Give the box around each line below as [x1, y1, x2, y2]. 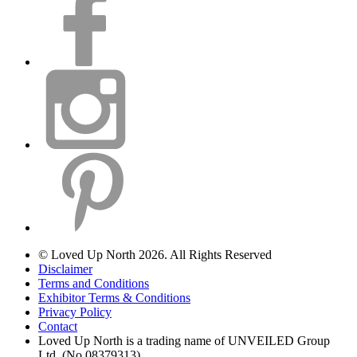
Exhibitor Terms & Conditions [38, 290, 190, 304]
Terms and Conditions [38, 276, 149, 290]
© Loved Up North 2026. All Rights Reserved [38, 247, 272, 261]
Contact [38, 319, 77, 333]
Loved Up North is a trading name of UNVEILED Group [38, 333, 330, 347]
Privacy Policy [38, 304, 112, 319]
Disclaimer [38, 261, 92, 276]
